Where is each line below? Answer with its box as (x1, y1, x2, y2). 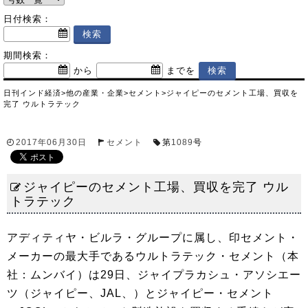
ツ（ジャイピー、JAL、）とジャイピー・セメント (7, 287, 274, 299)
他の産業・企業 (66, 89, 124, 97)
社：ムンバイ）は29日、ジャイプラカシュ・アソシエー (7, 269, 301, 280)
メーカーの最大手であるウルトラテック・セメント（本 (7, 250, 299, 262)
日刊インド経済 (3, 89, 61, 97)
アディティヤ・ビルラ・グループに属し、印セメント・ (7, 232, 299, 243)
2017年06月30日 (16, 137, 87, 147)
